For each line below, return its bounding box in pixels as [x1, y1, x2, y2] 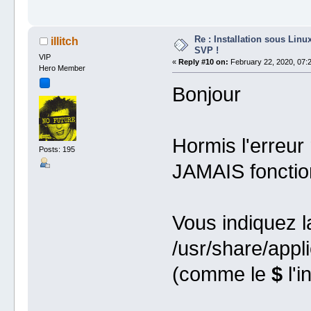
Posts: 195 [39, 144, 76, 153]
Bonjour [171, 83, 241, 106]
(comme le [171, 263, 271, 286]
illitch [50, 35, 78, 47]
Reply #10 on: [178, 57, 228, 66]
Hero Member [39, 63, 86, 72]
